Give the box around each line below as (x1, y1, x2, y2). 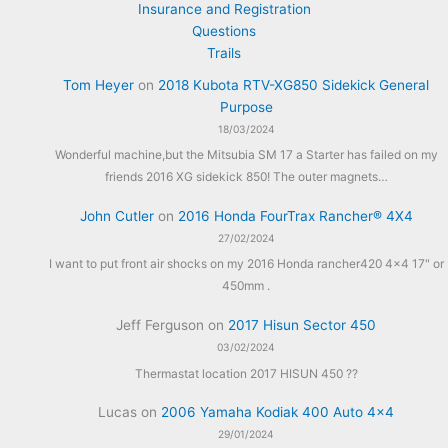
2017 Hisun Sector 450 (228, 317, 377, 334)
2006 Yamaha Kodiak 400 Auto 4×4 (161, 404, 395, 421)
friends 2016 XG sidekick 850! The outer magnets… (104, 169, 388, 185)
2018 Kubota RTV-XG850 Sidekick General (158, 77, 430, 94)
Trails (207, 45, 241, 62)
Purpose (219, 99, 273, 116)
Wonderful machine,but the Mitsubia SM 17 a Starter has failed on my (54, 147, 438, 163)
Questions (192, 23, 256, 40)
